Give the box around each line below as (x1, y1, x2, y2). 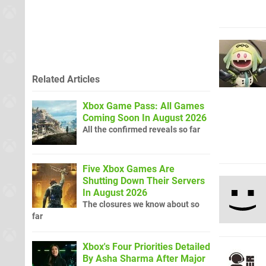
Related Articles (32, 73, 100, 85)
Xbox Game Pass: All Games (83, 100, 204, 112)
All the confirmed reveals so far (83, 124, 200, 135)
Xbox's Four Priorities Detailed (83, 240, 210, 252)
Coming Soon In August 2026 (83, 112, 207, 123)
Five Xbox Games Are (83, 163, 175, 175)
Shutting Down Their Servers (83, 175, 205, 186)
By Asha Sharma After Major (83, 252, 205, 264)
